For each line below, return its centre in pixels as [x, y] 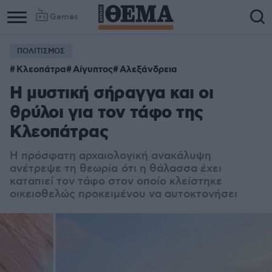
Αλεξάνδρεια [148, 70]
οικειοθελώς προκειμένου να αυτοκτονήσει [124, 194]
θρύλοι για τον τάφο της [107, 113]
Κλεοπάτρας [59, 133]
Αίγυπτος [93, 70]
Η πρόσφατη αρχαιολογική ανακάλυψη [110, 156]
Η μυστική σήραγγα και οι [111, 94]
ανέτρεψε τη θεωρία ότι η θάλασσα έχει [116, 169]
